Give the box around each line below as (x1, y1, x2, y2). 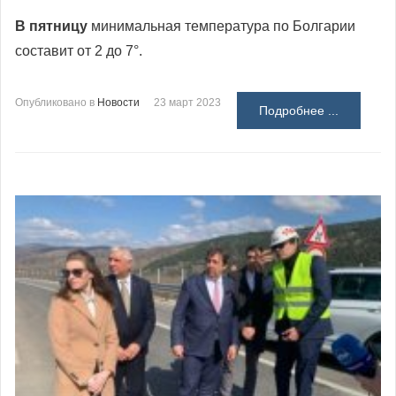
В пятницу (15, 19, 88, 34)
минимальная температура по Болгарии (88, 19, 355, 34)
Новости (97, 96, 140, 110)
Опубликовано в (15, 96, 95, 110)
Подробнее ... (259, 103, 339, 118)
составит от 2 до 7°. (15, 43, 142, 59)
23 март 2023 (154, 96, 221, 110)
